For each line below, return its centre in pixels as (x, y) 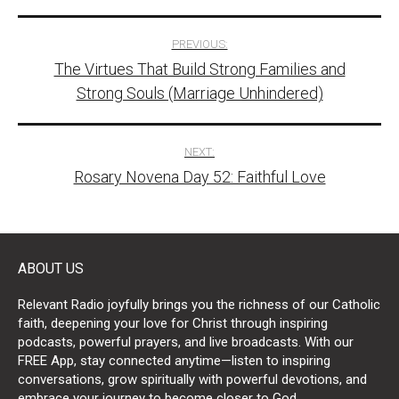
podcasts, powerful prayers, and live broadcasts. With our (186, 342)
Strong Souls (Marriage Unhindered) (199, 93)
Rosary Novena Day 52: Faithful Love (199, 177)
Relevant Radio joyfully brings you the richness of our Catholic (199, 305)
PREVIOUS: (199, 44)
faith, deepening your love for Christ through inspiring (173, 323)
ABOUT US (51, 269)
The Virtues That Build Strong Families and (199, 69)
